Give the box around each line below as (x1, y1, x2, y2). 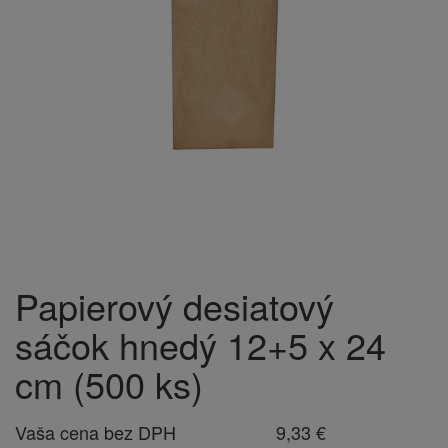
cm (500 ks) (15, 358, 203, 409)
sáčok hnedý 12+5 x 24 (15, 319, 386, 370)
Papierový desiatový (15, 280, 334, 331)
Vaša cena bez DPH (15, 419, 176, 445)
